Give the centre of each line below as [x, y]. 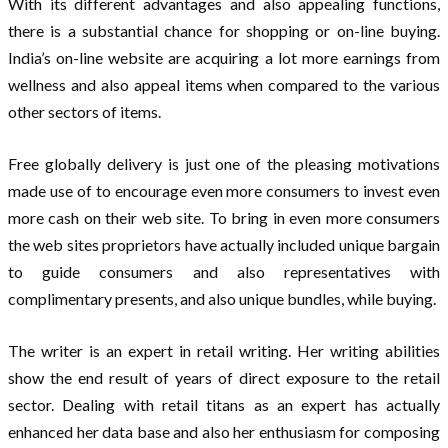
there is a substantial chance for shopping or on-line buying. [224, 31]
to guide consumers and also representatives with [224, 272]
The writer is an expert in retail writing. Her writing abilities [224, 351]
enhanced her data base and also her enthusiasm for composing [224, 432]
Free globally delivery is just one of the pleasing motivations [224, 164]
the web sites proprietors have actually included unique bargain [224, 245]
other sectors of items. [84, 112]
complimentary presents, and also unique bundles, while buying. [222, 299]
